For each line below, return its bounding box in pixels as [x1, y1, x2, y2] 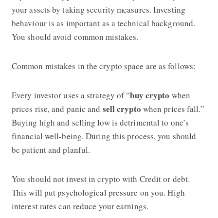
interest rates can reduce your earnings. [11, 200, 148, 212]
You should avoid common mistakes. [11, 31, 139, 42]
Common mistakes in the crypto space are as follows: [11, 60, 196, 72]
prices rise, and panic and [11, 103, 103, 114]
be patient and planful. [11, 144, 91, 155]
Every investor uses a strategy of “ [11, 89, 130, 101]
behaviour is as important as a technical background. [11, 17, 196, 29]
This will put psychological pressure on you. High [11, 186, 185, 198]
